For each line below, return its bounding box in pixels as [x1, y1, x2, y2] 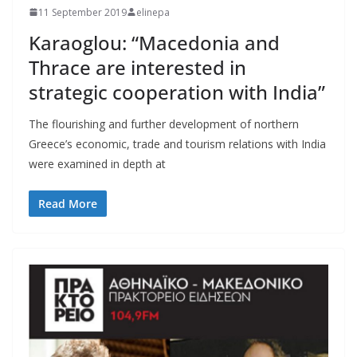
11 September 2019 [38, 5, 127, 19]
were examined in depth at [29, 155, 166, 171]
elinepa [136, 5, 170, 19]
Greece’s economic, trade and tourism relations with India [29, 135, 326, 151]
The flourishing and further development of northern [29, 116, 299, 131]
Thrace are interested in [29, 53, 246, 80]
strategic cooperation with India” [29, 78, 325, 105]
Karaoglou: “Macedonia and [29, 29, 280, 56]
